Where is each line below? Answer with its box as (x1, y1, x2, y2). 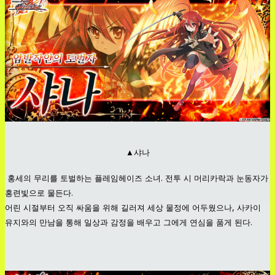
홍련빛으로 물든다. (5, 187, 73, 198)
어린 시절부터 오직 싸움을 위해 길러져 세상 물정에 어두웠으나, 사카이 (5, 202, 261, 212)
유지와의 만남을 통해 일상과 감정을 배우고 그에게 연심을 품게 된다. (5, 217, 252, 227)
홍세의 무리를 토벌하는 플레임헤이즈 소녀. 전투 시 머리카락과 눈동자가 (5, 172, 268, 183)
